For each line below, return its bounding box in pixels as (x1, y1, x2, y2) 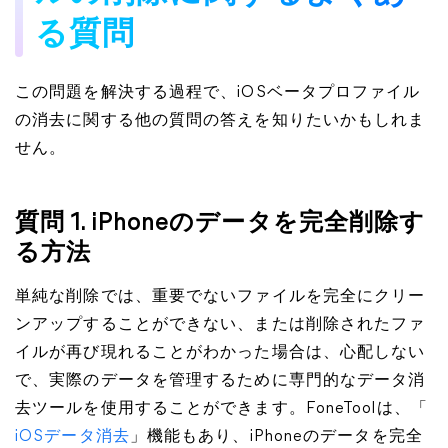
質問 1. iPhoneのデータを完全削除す (15, 212, 426, 236)
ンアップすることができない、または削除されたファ (15, 317, 426, 333)
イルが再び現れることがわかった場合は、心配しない (15, 345, 426, 361)
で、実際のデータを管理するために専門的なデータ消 (15, 373, 426, 389)
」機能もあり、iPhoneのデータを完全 (129, 429, 423, 445)
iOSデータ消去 (15, 429, 130, 445)
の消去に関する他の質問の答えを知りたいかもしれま (15, 113, 426, 129)
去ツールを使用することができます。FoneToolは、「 (15, 401, 428, 417)
